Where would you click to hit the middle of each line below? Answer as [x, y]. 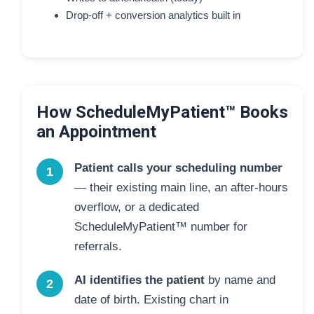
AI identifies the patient [139, 280]
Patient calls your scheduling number [178, 168]
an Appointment [96, 132]
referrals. [98, 246]
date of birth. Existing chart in [151, 300]
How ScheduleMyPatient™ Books [162, 112]
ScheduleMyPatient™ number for [161, 227]
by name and [240, 280]
